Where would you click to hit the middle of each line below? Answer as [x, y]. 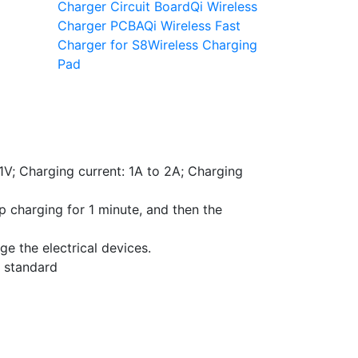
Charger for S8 [102, 45]
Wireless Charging [202, 45]
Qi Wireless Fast [192, 26]
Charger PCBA [100, 26]
